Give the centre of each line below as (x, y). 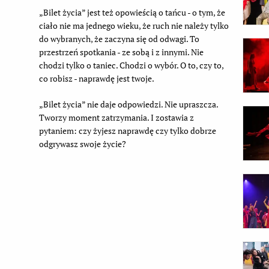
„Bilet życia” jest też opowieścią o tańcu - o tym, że (132, 12)
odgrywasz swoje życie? (82, 144)
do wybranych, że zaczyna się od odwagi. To (119, 38)
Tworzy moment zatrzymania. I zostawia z (116, 117)
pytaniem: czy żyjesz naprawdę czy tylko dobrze (127, 130)
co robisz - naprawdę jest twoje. (96, 78)
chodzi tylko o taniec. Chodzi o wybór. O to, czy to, (131, 65)
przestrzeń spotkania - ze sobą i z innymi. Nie (121, 52)
